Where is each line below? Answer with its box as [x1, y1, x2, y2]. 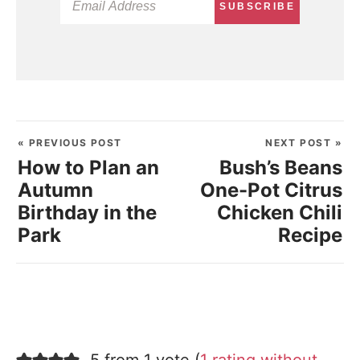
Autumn [18, 178, 93, 202]
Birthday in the [18, 201, 157, 225]
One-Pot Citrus [200, 178, 342, 202]
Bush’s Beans [219, 156, 342, 180]
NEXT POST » [265, 137, 342, 149]
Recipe [278, 223, 342, 247]
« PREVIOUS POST [18, 137, 122, 149]
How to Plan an [18, 156, 159, 180]
